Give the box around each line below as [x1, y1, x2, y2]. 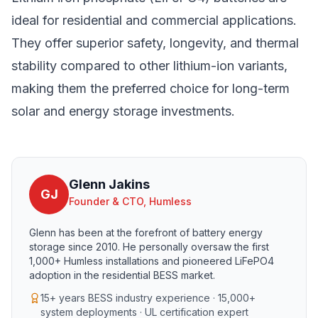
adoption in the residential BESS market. [29, 269, 215, 281]
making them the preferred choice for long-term [11, 81, 290, 96]
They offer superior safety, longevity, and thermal [11, 35, 299, 50]
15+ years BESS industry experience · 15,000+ [40, 292, 256, 304]
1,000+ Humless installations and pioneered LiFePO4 [29, 255, 274, 267]
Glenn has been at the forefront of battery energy [29, 226, 263, 238]
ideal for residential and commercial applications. [11, 13, 297, 28]
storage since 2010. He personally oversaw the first [29, 241, 269, 253]
